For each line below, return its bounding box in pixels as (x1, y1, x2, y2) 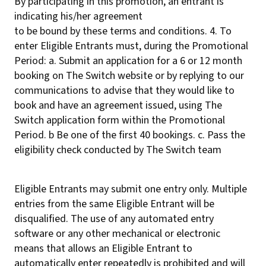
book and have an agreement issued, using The (14, 98, 222, 113)
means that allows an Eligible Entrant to (14, 241, 192, 256)
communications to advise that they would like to (14, 83, 235, 98)
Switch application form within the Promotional (14, 113, 225, 128)
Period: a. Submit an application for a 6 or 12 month (14, 53, 242, 68)
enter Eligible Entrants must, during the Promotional (14, 39, 248, 53)
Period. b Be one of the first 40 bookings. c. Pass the (14, 128, 245, 142)
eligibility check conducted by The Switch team (14, 142, 221, 157)
